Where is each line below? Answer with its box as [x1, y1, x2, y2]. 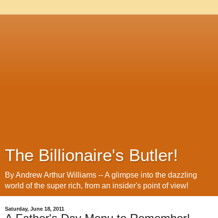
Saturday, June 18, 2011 [5, 206, 64, 212]
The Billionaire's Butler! [5, 146, 178, 164]
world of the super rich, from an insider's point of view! [5, 182, 188, 190]
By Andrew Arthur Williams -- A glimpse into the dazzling [5, 171, 197, 179]
